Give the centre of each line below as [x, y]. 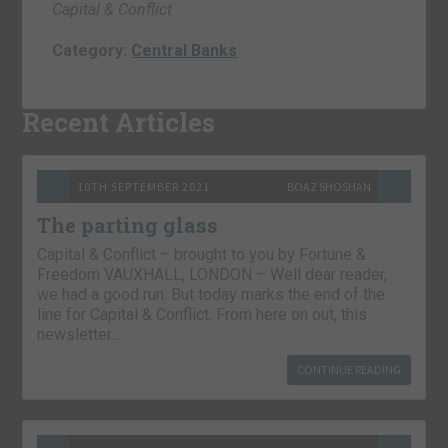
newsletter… [79, 334]
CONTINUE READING [348, 369]
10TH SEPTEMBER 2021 [144, 186]
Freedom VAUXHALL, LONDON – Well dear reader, [212, 274]
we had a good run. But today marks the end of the [211, 294]
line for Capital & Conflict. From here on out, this [202, 314]
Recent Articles [119, 121]
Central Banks [184, 50]
